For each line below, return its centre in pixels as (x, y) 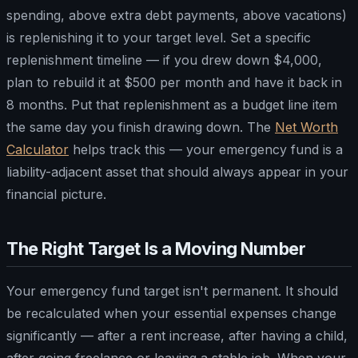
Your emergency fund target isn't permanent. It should (172, 290)
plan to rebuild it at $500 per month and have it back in (174, 82)
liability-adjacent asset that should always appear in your (177, 171)
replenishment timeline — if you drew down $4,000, (164, 60)
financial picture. (56, 194)
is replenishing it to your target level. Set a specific (159, 37)
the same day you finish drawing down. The (141, 127)
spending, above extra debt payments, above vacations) (177, 15)
